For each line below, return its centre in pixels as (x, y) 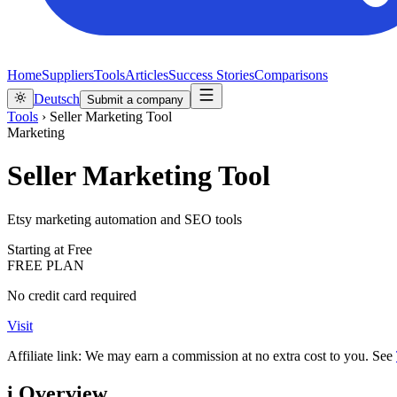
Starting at (35, 249)
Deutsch (57, 99)
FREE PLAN (46, 265)
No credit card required (72, 295)
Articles (147, 75)
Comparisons (291, 75)
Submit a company (135, 100)
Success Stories (211, 75)
